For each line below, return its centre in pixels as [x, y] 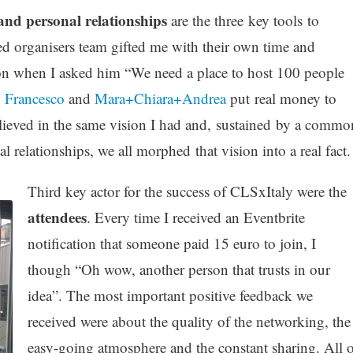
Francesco [34, 98]
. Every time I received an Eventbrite [195, 217]
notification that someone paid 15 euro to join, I [171, 243]
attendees [57, 217]
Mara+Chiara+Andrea [160, 98]
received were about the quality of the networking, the [189, 321]
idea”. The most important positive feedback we [170, 295]
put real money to [281, 98]
